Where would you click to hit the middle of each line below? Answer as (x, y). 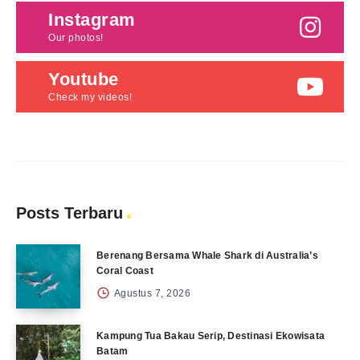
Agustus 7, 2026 (151, 293)
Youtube (84, 79)
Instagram (92, 20)
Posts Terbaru (70, 213)
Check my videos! (90, 97)
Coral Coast (125, 271)
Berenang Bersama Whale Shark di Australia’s (207, 256)
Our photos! (76, 38)
